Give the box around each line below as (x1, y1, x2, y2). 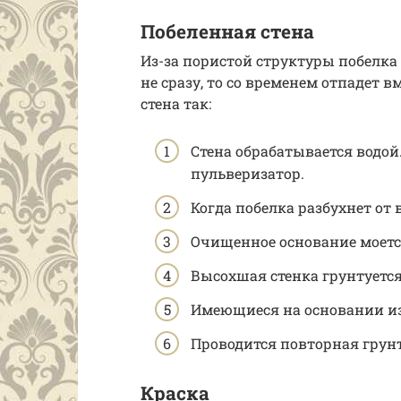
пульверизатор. (191, 164, 304, 183)
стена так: (141, 94, 211, 114)
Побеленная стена (141, 18, 314, 44)
